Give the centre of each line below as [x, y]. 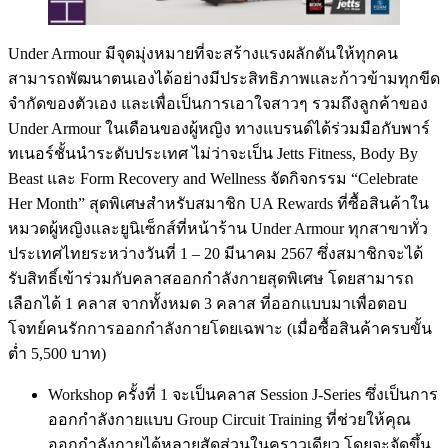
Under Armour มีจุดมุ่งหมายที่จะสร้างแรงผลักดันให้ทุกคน [203, 53]
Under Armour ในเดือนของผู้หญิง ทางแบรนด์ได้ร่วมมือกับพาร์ [219, 128]
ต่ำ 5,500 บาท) [57, 353]
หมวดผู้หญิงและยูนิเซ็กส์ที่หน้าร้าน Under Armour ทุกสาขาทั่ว [218, 228]
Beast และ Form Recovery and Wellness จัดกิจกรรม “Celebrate [213, 178]
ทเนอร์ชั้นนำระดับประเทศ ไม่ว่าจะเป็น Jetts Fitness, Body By [213, 153]
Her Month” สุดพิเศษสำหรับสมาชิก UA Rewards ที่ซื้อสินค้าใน [218, 203]
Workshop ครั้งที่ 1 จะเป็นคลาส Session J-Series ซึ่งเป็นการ [243, 394]
